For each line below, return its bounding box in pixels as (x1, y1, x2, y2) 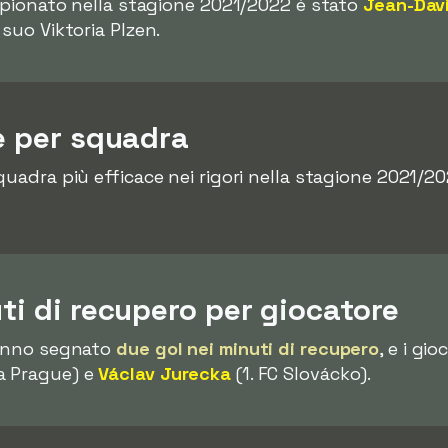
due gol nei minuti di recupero (116, 337, 380, 360)
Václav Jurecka (98, 362, 232, 385)
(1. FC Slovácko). (231, 362, 372, 385)
